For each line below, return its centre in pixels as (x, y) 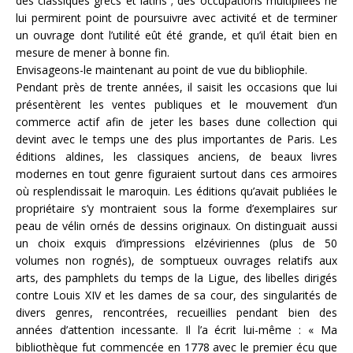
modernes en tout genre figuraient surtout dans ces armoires (176, 173)
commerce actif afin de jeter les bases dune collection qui (176, 121)
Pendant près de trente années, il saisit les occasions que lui (176, 87)
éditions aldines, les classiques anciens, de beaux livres (176, 156)
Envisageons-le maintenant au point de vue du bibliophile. (162, 69)
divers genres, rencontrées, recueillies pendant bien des (176, 312)
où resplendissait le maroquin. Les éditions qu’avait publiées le (176, 191)
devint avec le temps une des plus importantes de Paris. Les (176, 139)
